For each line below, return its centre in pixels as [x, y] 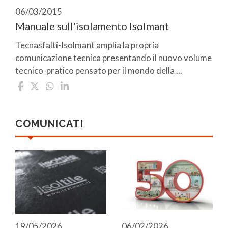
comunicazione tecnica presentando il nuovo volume [113, 58]
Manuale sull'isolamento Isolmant [92, 26]
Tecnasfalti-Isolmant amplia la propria [87, 45]
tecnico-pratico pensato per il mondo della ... [99, 71]
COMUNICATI [49, 124]
